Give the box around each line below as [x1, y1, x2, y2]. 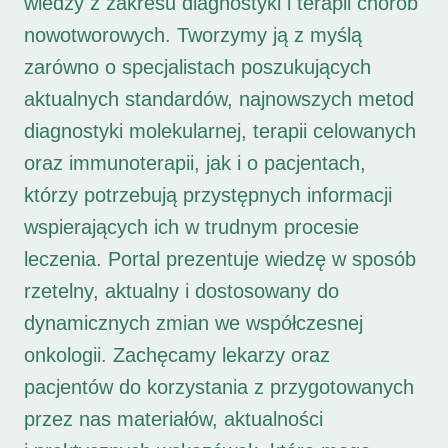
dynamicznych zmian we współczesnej [24, 312, 363, 335]
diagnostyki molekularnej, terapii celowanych [24, 120, 416, 143]
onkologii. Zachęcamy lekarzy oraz [24, 344, 330, 367]
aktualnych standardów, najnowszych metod [24, 88, 414, 111]
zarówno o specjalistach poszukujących [24, 56, 371, 79]
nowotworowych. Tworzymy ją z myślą [24, 24, 362, 47]
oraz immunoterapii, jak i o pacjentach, [24, 152, 366, 175]
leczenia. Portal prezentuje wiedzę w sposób [24, 248, 416, 271]
